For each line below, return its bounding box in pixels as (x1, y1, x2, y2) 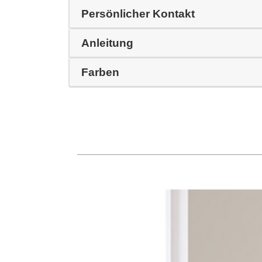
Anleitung (81, 36, 133, 49)
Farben (81, 65, 119, 78)
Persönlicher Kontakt (81, 7, 195, 20)
